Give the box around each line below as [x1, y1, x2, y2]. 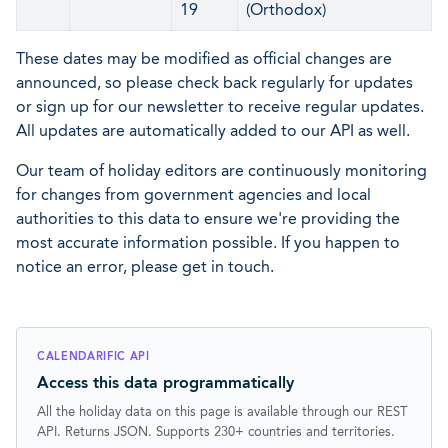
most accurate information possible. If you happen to [16, 233, 400, 252]
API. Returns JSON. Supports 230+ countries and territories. [37, 423, 395, 439]
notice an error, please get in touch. [16, 257, 274, 276]
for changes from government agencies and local [16, 185, 371, 204]
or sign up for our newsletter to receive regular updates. [16, 97, 424, 116]
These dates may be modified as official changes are [16, 49, 392, 68]
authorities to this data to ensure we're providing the [16, 209, 400, 228]
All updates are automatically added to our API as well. [16, 121, 410, 140]
